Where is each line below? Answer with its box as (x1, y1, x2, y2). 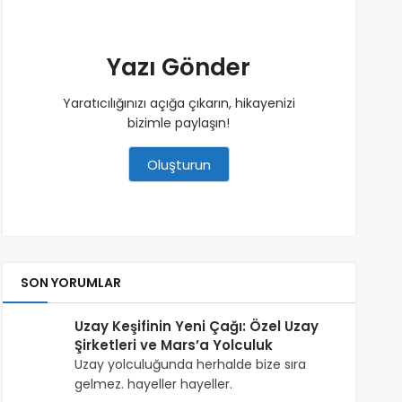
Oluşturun (146, 154, 211, 174)
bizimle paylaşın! (127, 113, 231, 132)
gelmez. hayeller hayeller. (74, 374, 232, 393)
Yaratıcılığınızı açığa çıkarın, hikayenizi (62, 93, 295, 112)
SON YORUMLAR (20, 273, 121, 292)
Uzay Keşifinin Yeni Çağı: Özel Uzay (74, 316, 319, 336)
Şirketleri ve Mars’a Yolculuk (74, 335, 273, 354)
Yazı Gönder (107, 50, 251, 83)
